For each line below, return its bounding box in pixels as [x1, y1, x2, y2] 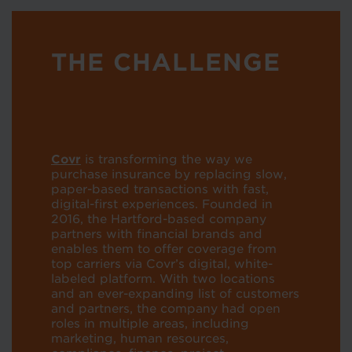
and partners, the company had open [51, 301, 280, 316]
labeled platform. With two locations [51, 271, 275, 286]
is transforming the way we [81, 152, 252, 167]
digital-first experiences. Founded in [51, 196, 273, 211]
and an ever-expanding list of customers [51, 286, 299, 301]
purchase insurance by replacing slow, [51, 167, 287, 181]
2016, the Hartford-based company [51, 211, 266, 226]
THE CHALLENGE [51, 47, 280, 76]
